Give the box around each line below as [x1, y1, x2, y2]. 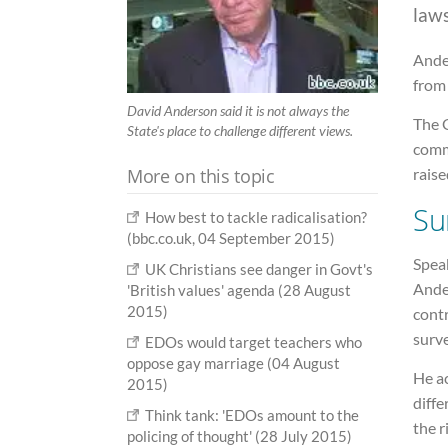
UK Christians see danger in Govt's [145, 259, 374, 278]
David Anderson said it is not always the [127, 101, 349, 119]
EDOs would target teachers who [145, 332, 363, 351]
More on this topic [127, 163, 275, 188]
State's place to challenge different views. [127, 121, 353, 139]
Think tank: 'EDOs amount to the [145, 405, 360, 424]
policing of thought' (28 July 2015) [127, 426, 352, 445]
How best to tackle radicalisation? [145, 207, 368, 226]
